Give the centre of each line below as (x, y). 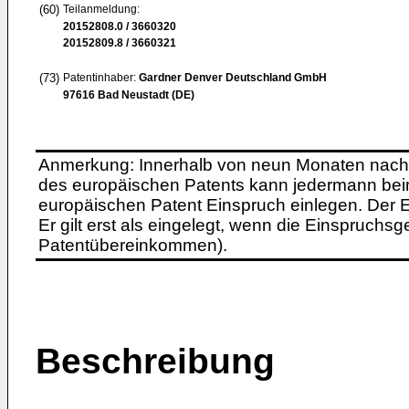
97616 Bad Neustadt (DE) (129, 95)
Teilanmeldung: (101, 9)
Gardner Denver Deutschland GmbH (233, 78)
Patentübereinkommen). (133, 245)
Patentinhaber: (101, 78)
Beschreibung (155, 361)
